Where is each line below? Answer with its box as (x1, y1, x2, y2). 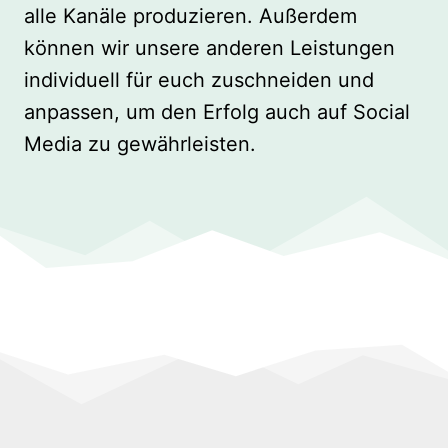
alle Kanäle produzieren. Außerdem (24, 4, 357, 29)
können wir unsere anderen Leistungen (24, 36, 395, 61)
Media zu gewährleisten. (24, 132, 256, 157)
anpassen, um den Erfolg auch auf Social (24, 100, 410, 125)
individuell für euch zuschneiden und (24, 68, 374, 93)
